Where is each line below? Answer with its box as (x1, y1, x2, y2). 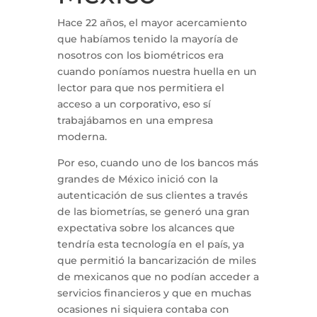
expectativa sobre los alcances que (57, 221, 235, 234)
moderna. (57, 130, 107, 143)
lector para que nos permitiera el (57, 81, 224, 94)
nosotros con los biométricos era (57, 49, 224, 62)
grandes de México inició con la (57, 173, 218, 185)
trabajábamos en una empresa (57, 114, 213, 127)
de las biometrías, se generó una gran (57, 205, 250, 218)
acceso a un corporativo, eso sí (57, 98, 211, 110)
